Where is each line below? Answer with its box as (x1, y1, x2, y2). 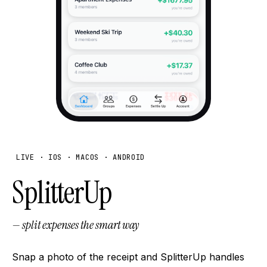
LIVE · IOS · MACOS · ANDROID (16, 152, 145, 162)
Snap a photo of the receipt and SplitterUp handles (12, 250, 244, 263)
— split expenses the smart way (12, 216, 139, 232)
